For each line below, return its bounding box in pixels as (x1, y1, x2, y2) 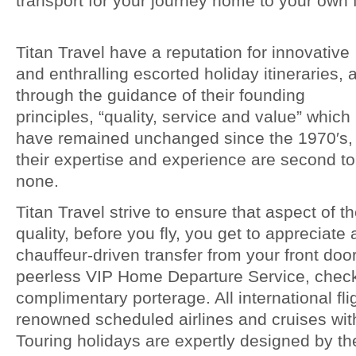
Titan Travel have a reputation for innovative (16, 43, 350, 61)
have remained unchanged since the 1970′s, (16, 129, 353, 147)
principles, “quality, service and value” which (16, 107, 350, 126)
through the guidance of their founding (16, 86, 305, 104)
